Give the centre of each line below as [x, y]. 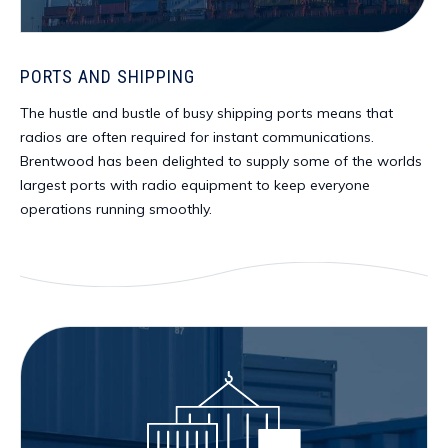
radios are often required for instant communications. [197, 137]
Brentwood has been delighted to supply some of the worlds [221, 161]
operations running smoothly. [118, 209]
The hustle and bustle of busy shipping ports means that [206, 113]
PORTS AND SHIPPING [107, 76]
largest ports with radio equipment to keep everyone [195, 185]
